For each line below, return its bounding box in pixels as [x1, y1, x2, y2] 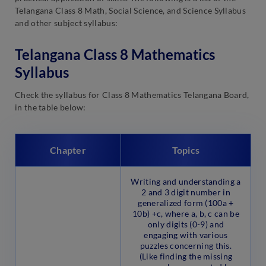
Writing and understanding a [131, 176, 241, 187]
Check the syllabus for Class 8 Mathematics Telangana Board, [15, 90, 249, 100]
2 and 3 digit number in [141, 187, 230, 198]
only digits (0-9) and [147, 219, 224, 230]
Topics [172, 144, 200, 156]
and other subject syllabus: [15, 17, 118, 28]
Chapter [49, 144, 87, 156]
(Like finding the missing [139, 251, 233, 262]
